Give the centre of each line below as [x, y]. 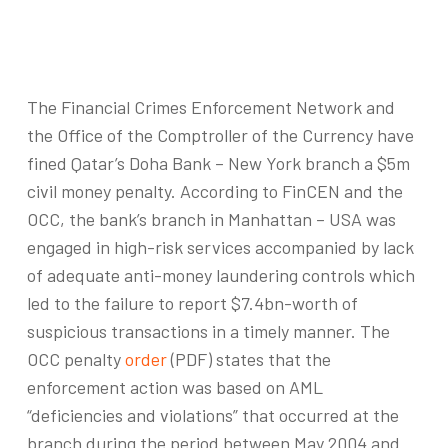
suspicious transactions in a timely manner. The [208, 331]
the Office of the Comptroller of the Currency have [220, 135]
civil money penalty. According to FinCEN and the [214, 191]
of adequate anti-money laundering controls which [220, 275]
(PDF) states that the [248, 359]
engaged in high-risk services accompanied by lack [220, 247]
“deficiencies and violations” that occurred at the [212, 415]
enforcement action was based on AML [174, 387]
